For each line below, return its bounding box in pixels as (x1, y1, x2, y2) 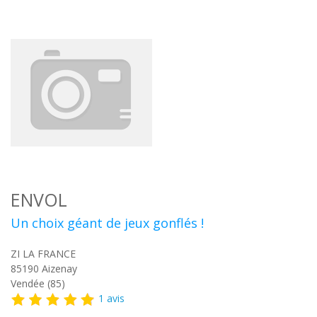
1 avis (98, 292, 125, 305)
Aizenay (42, 262, 77, 275)
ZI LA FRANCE (11, 247, 76, 260)
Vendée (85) (11, 277, 65, 290)
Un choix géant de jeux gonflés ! (11, 214, 204, 231)
